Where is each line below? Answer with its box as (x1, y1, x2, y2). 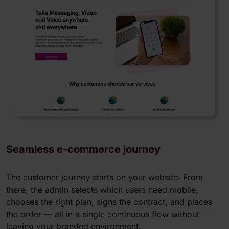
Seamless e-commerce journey (6, 143, 161, 156)
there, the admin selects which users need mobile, (6, 185, 198, 195)
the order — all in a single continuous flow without (6, 209, 199, 220)
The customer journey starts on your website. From (6, 172, 203, 183)
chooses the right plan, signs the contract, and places (6, 197, 212, 208)
